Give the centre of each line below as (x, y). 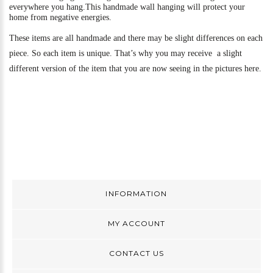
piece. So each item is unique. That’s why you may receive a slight (126, 54)
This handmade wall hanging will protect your (165, 7)
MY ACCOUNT (136, 224)
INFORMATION (136, 194)
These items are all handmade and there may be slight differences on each (136, 38)
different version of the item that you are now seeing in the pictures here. (135, 69)
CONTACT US (136, 253)
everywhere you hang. (47, 7)
